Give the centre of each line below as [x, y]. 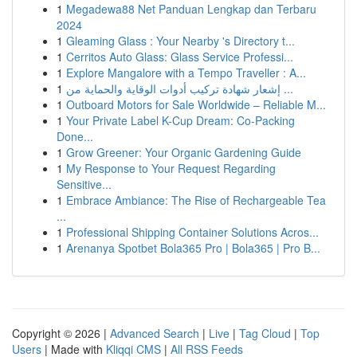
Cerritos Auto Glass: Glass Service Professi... [180, 57]
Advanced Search [155, 333]
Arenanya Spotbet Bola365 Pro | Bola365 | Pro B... [193, 248]
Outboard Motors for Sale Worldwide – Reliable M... [196, 104]
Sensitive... [84, 184]
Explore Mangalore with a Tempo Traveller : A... [186, 73]
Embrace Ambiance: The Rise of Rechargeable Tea [196, 200]
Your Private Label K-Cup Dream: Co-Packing [180, 120]
